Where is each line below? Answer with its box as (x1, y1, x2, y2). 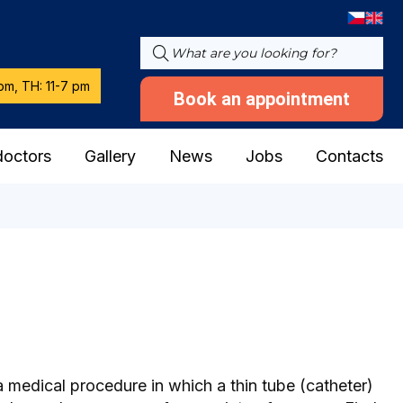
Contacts (315, 147, 383, 166)
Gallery (84, 147, 136, 166)
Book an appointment (174, 88, 350, 110)
